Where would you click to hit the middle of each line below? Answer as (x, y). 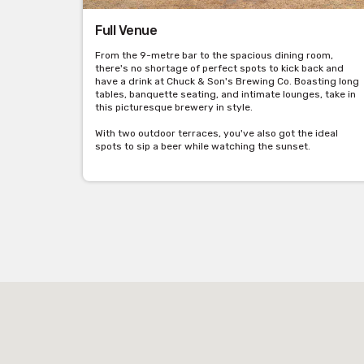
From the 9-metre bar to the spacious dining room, (214, 56)
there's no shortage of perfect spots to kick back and (219, 69)
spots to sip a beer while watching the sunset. (203, 147)
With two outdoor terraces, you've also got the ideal (217, 134)
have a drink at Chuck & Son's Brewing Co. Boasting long (227, 82)
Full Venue (126, 31)
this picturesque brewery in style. (174, 108)
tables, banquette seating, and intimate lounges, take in (225, 95)
